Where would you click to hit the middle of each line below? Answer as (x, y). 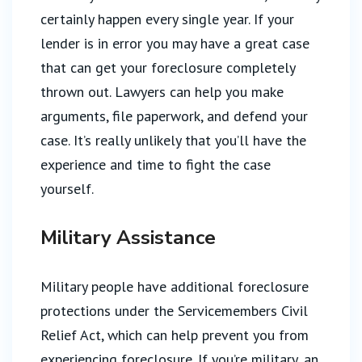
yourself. (67, 189)
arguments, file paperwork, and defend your (174, 116)
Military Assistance (128, 238)
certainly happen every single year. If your (167, 19)
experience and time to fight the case (156, 164)
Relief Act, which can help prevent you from (175, 335)
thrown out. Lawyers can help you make (162, 92)
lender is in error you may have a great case (175, 43)
